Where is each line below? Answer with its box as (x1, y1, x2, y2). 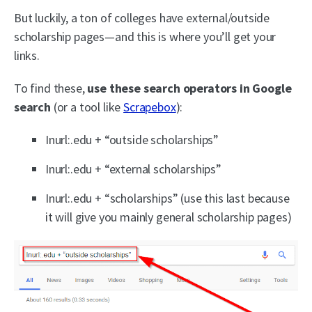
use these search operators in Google (87, 79, 292, 96)
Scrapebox (123, 98, 176, 115)
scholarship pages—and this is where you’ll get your (14, 28, 276, 45)
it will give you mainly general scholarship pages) (45, 208, 292, 225)
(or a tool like (50, 98, 124, 115)
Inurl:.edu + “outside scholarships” (45, 131, 219, 148)
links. (14, 47, 40, 63)
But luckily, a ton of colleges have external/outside (14, 9, 270, 26)
